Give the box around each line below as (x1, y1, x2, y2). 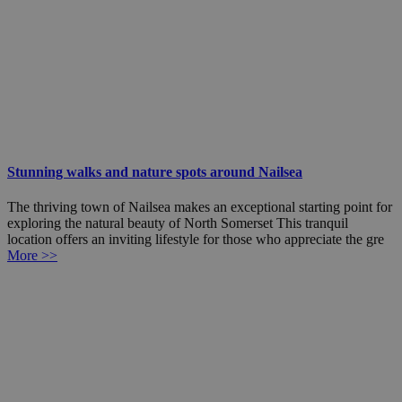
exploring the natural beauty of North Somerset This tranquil (7, 215, 348, 232)
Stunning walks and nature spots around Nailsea (7, 164, 302, 180)
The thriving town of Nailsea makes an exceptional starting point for (7, 199, 392, 215)
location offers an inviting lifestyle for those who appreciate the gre (7, 232, 384, 248)
